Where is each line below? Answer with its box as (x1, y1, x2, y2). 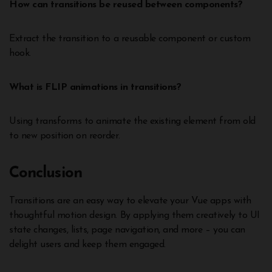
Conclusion (9, 165, 82, 181)
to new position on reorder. (9, 131, 120, 141)
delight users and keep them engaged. (9, 239, 166, 250)
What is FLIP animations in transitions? (9, 82, 182, 92)
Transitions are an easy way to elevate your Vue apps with (9, 195, 251, 206)
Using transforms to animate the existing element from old (9, 116, 256, 126)
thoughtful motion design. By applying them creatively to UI (9, 210, 260, 220)
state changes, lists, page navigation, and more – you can (9, 225, 245, 235)
